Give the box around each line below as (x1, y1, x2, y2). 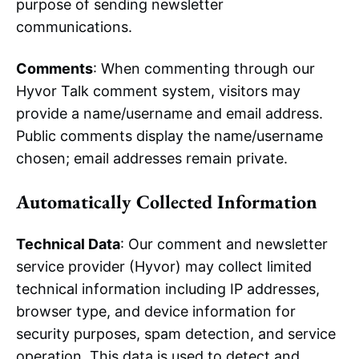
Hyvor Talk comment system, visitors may (16, 83, 301, 99)
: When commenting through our (93, 60, 315, 77)
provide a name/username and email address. (16, 105, 323, 122)
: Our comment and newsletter (120, 236, 328, 252)
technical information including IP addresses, (16, 280, 320, 297)
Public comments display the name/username (16, 127, 323, 144)
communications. (16, 18, 132, 35)
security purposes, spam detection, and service (16, 325, 336, 342)
